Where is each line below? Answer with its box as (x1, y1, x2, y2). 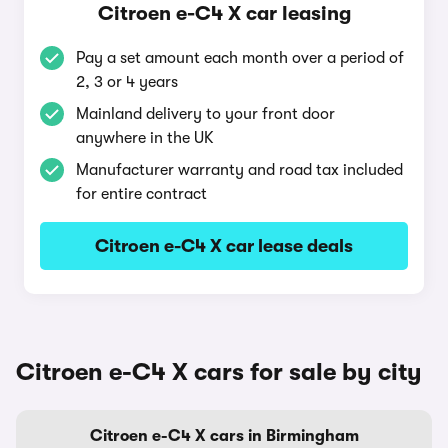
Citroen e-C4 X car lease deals (95, 236, 353, 256)
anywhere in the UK (76, 129, 214, 147)
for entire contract (76, 185, 207, 203)
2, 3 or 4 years (76, 73, 178, 91)
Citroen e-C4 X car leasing (97, 2, 351, 25)
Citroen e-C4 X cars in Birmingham (89, 427, 359, 445)
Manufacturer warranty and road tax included (76, 161, 403, 179)
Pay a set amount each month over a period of (76, 49, 404, 67)
